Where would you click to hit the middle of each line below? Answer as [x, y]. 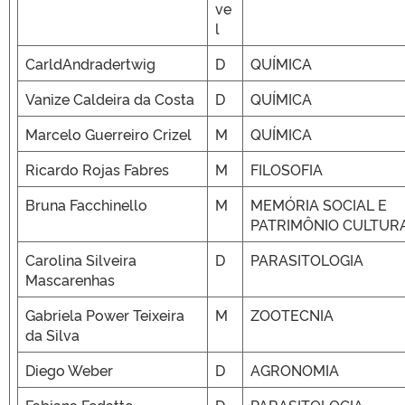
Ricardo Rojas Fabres [97, 169]
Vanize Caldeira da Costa [110, 99]
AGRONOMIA [295, 370]
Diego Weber [69, 370]
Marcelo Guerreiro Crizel [108, 134]
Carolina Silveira [81, 259]
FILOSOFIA [287, 169]
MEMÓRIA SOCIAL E [319, 204]
